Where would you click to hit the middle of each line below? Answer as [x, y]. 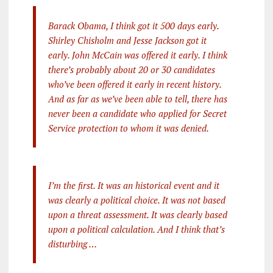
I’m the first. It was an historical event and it [133, 185]
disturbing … [72, 243]
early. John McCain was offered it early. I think [137, 55]
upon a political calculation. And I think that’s [136, 229]
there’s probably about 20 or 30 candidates [131, 69]
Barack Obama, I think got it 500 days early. [133, 25]
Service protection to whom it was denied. [128, 128]
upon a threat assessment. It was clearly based [137, 214]
